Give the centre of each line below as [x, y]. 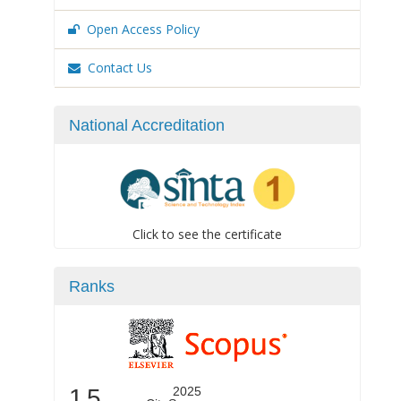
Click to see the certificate [207, 234]
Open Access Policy [143, 29]
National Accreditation [147, 125]
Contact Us [120, 68]
